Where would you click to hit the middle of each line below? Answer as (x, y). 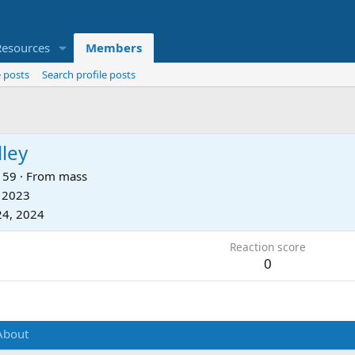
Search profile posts (89, 75)
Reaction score (267, 246)
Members (113, 48)
